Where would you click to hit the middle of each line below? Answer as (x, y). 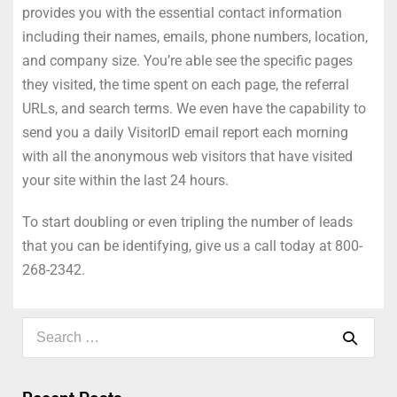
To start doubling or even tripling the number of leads (187, 222)
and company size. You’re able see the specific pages (187, 61)
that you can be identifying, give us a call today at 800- (192, 246)
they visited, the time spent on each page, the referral (186, 85)
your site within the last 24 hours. (125, 181)
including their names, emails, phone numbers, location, (195, 37)
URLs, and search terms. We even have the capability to (194, 109)
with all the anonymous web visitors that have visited (187, 157)
